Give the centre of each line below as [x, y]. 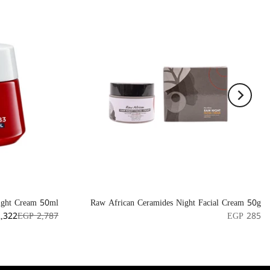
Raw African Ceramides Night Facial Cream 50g [176, 203]
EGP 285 [244, 216]
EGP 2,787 [38, 216]
